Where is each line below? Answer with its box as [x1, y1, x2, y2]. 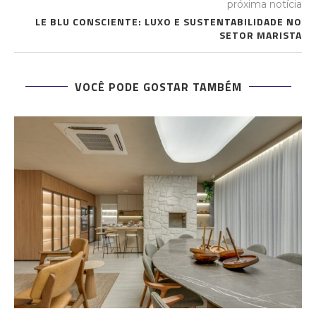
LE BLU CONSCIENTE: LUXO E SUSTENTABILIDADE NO [35, 14, 302, 30]
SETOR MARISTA [219, 28, 302, 43]
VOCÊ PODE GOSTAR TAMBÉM [74, 78, 242, 96]
